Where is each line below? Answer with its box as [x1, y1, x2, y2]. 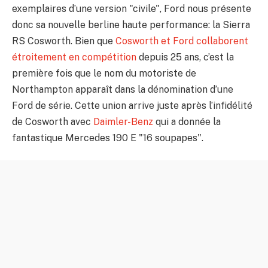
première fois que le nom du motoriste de [12, 67, 196, 79]
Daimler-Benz [93, 115, 153, 127]
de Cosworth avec [12, 115, 93, 127]
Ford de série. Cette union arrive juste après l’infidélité [12, 99, 252, 111]
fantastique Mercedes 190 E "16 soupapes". [12, 132, 203, 144]
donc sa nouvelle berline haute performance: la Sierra [12, 19, 250, 31]
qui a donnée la [153, 115, 221, 127]
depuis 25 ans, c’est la [136, 51, 234, 63]
